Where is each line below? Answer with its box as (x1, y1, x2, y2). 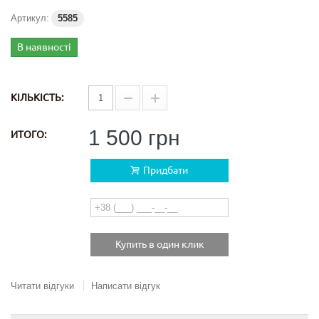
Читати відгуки (11, 281, 74, 291)
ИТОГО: (11, 129, 46, 140)
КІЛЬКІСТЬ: (11, 92, 63, 103)
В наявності (17, 41, 71, 53)
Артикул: (11, 13, 49, 23)
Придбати (141, 164, 188, 176)
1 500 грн (88, 126, 180, 150)
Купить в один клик (115, 239, 204, 250)
